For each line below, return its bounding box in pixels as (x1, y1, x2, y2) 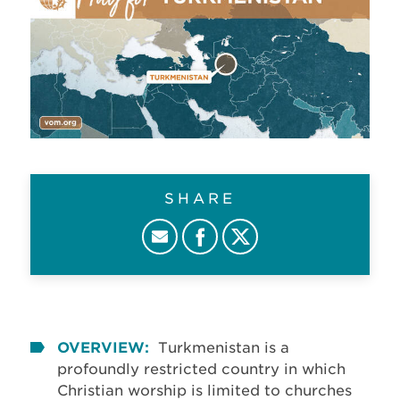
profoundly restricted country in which (57, 360, 346, 378)
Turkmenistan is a (158, 338, 289, 356)
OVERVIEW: (57, 338, 149, 356)
